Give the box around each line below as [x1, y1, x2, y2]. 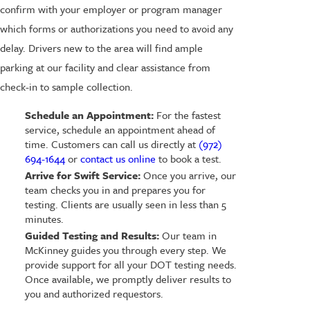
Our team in [158, 228, 217, 244]
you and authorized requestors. [24, 286, 163, 302]
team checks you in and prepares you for [24, 182, 206, 198]
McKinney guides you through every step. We [24, 242, 226, 258]
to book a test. [155, 151, 224, 167]
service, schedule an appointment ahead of [24, 122, 215, 138]
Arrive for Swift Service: [24, 167, 140, 183]
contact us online [80, 151, 156, 167]
